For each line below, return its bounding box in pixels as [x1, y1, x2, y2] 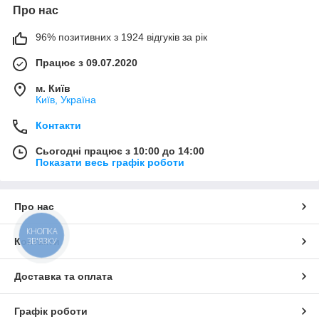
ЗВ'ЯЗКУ [26, 235, 57, 247]
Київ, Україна [36, 94, 96, 105]
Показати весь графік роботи [36, 157, 184, 168]
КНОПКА [26, 226, 58, 237]
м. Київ [36, 83, 70, 94]
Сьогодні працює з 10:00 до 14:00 [36, 145, 204, 157]
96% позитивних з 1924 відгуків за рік [36, 31, 207, 43]
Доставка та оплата [14, 271, 113, 282]
